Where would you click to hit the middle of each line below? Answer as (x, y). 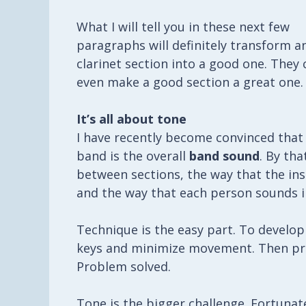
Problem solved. (124, 266)
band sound (224, 155)
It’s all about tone (131, 119)
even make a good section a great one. (190, 82)
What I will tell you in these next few (183, 26)
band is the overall (133, 155)
